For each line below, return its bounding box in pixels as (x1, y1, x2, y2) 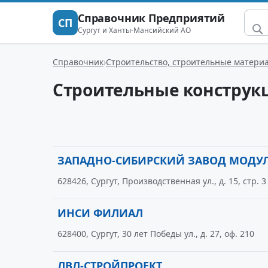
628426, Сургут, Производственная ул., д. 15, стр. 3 (57, 175, 266, 187)
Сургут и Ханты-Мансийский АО (78, 25, 191, 35)
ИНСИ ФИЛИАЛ (57, 206, 143, 220)
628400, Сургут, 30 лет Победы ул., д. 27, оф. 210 (57, 228, 254, 239)
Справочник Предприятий (78, 10, 226, 25)
